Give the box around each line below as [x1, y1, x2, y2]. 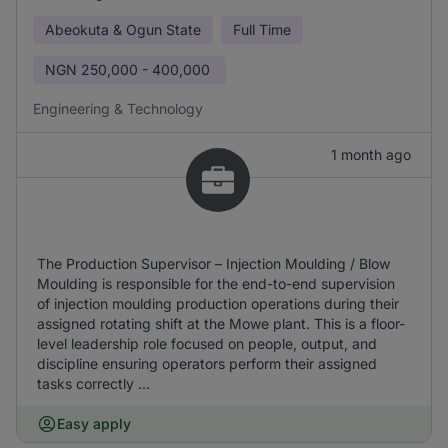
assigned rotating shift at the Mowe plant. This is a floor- [37, 315, 405, 332]
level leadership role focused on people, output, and [37, 335, 377, 352]
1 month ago [331, 146, 411, 163]
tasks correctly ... [37, 375, 150, 392]
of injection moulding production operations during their [37, 295, 399, 312]
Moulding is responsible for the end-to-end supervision [37, 275, 395, 292]
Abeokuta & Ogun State [45, 21, 201, 38]
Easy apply [57, 415, 131, 432]
